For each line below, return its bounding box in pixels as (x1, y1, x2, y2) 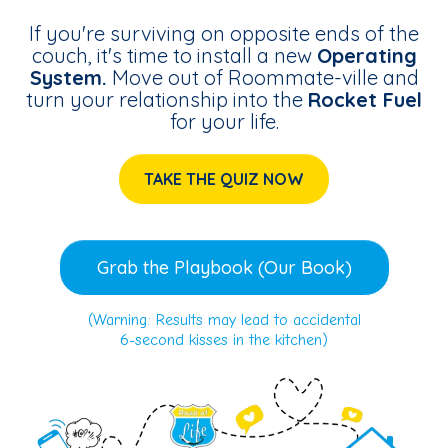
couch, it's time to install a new (31, 42, 317, 68)
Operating (316, 42, 417, 68)
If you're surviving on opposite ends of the (29, 20, 419, 46)
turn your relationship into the (26, 86, 308, 112)
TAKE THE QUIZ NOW (144, 168, 304, 189)
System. (29, 64, 107, 90)
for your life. (169, 108, 279, 134)
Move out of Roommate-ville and (106, 64, 419, 90)
